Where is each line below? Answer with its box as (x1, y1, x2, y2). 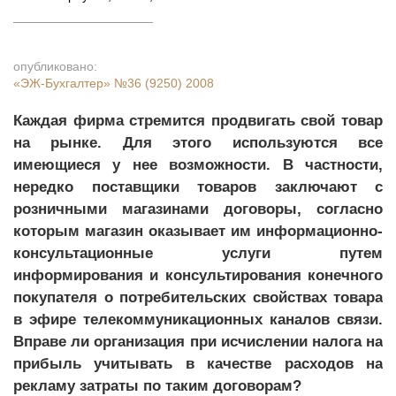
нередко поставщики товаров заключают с (13, 179, 383, 195)
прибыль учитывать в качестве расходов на (13, 355, 383, 372)
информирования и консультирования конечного (13, 267, 383, 284)
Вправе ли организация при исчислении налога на (13, 333, 383, 350)
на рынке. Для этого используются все (13, 134, 383, 151)
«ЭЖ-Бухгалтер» (13, 76, 114, 90)
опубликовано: (13, 59, 97, 73)
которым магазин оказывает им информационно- (13, 223, 383, 240)
